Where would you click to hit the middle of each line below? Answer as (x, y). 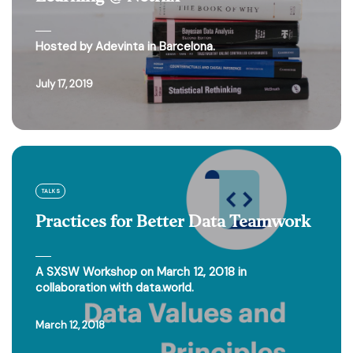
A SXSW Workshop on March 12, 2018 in (141, 272)
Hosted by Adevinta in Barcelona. (125, 46)
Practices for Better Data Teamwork (173, 221)
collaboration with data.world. (115, 288)
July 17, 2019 (67, 84)
